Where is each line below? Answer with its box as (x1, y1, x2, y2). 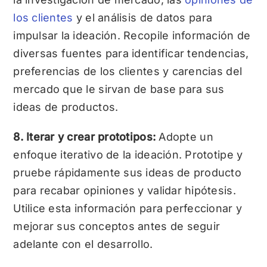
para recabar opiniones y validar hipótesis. (13, 184, 236, 197)
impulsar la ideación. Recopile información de (13, 29, 251, 42)
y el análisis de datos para (73, 11, 213, 24)
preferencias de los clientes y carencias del (13, 65, 243, 78)
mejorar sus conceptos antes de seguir (13, 220, 221, 233)
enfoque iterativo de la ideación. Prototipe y (13, 148, 243, 162)
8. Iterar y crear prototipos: (13, 131, 159, 144)
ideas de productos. (13, 101, 119, 114)
